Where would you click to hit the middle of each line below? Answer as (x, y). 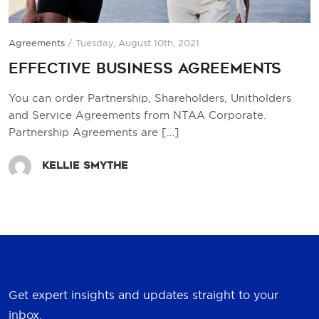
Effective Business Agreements (145, 68)
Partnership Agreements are (85, 132)
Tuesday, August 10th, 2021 (137, 42)
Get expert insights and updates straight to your (143, 294)
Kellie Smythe (85, 166)
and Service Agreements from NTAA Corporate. (137, 115)
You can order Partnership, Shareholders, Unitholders (150, 98)
